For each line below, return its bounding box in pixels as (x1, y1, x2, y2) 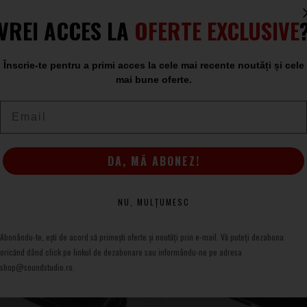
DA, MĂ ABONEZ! (107, 153, 200, 169)
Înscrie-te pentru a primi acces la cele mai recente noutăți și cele (3, 60, 304, 71)
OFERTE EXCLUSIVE (134, 14, 299, 47)
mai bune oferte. (115, 74, 192, 85)
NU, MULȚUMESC (117, 196, 190, 208)
